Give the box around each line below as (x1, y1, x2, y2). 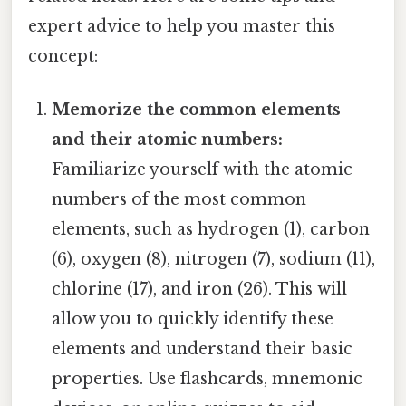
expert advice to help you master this (28, 16, 335, 37)
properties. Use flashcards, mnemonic (52, 369, 363, 390)
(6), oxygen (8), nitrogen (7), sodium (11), (52, 249, 376, 270)
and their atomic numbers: (52, 130, 284, 150)
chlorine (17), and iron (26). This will (52, 279, 348, 300)
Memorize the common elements (52, 100, 342, 121)
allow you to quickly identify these (52, 309, 334, 330)
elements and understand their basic (52, 339, 353, 360)
